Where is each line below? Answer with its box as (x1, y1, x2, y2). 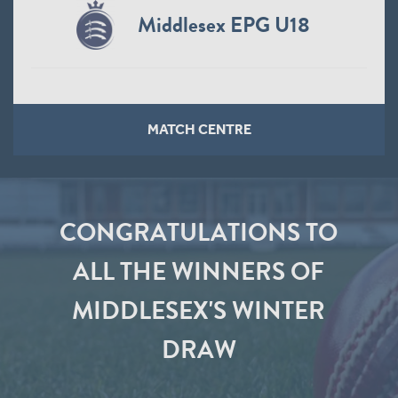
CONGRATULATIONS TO (60, 213, 338, 251)
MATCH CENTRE (147, 120, 251, 138)
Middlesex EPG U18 (137, 9, 310, 42)
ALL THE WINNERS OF (73, 252, 325, 290)
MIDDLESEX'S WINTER (72, 291, 326, 329)
